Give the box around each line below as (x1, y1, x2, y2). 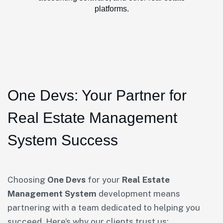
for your (86, 174, 122, 185)
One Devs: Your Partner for (7, 87, 187, 104)
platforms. (94, 4, 129, 13)
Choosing (7, 174, 47, 185)
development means (97, 188, 180, 199)
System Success (7, 131, 118, 148)
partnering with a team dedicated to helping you (7, 202, 200, 213)
